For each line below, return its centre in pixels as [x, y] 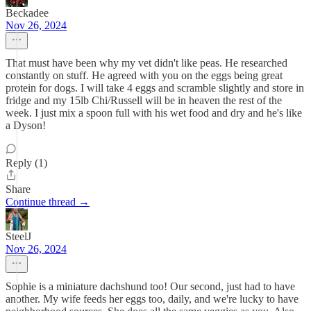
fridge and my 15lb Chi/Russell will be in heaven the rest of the [144, 100]
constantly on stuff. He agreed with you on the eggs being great [144, 75]
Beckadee [27, 13]
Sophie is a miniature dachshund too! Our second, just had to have [150, 286]
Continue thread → [48, 202]
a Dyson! [26, 125]
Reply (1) [26, 163]
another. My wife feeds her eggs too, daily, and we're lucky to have [152, 299]
